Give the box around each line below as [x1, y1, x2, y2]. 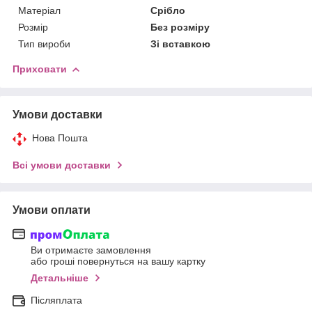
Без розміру [150, 21, 210, 33]
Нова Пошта [32, 132, 88, 143]
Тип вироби [18, 38, 70, 49]
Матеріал [18, 4, 61, 16]
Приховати [13, 63, 67, 75]
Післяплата [31, 295, 82, 306]
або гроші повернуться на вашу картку [31, 256, 205, 267]
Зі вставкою [150, 38, 211, 49]
